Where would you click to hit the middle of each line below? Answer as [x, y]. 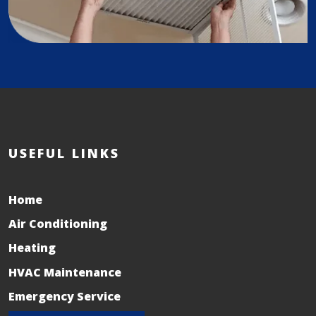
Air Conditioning [58, 224]
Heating [32, 248]
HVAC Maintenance [65, 272]
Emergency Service [65, 297]
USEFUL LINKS [64, 153]
